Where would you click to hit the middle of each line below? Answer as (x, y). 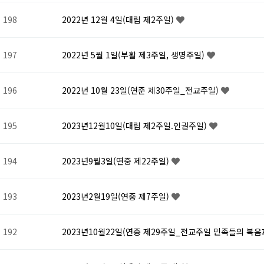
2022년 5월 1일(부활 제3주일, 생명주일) (134, 55)
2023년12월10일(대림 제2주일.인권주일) (136, 126)
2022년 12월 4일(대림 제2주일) (119, 20)
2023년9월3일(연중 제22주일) (117, 161)
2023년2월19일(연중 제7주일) (117, 197)
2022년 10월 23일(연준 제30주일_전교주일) (141, 90)
